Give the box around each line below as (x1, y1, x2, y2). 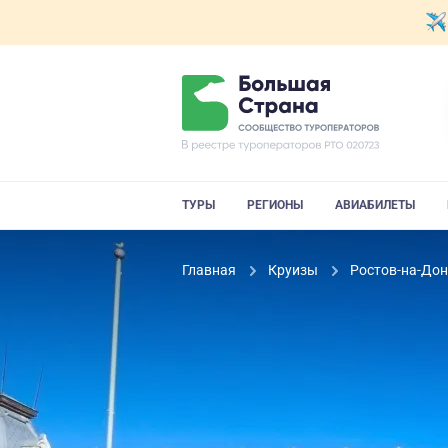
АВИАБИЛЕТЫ (335, 198, 415, 212)
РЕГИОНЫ (247, 198, 303, 212)
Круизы (268, 262, 321, 278)
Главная (182, 262, 239, 278)
